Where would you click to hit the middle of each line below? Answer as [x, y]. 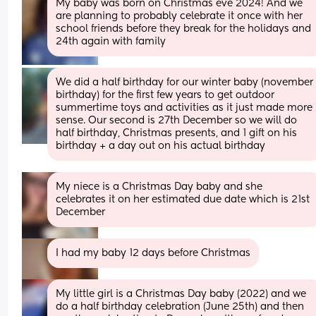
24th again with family [111, 41]
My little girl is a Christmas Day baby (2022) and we [181, 294]
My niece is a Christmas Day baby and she [159, 187]
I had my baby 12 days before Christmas [153, 253]
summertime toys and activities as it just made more [184, 108]
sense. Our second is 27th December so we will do [177, 120]
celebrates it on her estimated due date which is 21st [183, 199]
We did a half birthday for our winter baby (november [185, 82]
